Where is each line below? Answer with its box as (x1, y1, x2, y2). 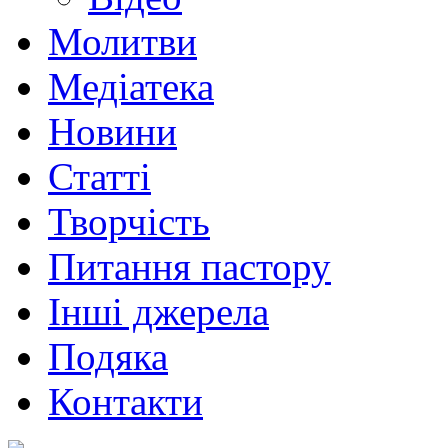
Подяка (48, 335, 168, 379)
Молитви (48, 20, 197, 64)
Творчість (48, 200, 210, 244)
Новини (48, 110, 177, 154)
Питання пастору (48, 245, 331, 289)
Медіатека (48, 65, 214, 109)
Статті (48, 155, 151, 199)
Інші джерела (48, 290, 269, 334)
